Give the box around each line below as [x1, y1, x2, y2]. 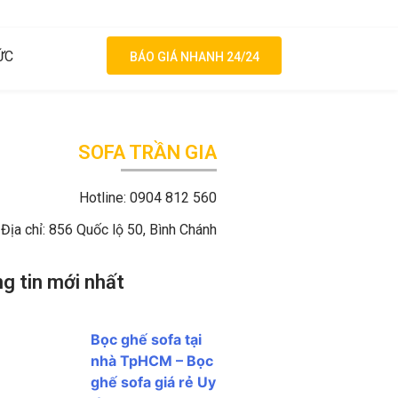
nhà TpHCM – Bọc [91, 352, 213, 370]
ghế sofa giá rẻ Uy [91, 373, 216, 392]
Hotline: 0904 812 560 [79, 189, 217, 206]
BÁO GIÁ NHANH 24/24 [130, 50, 260, 64]
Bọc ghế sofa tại [91, 330, 202, 349]
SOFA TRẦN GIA [78, 141, 217, 163]
